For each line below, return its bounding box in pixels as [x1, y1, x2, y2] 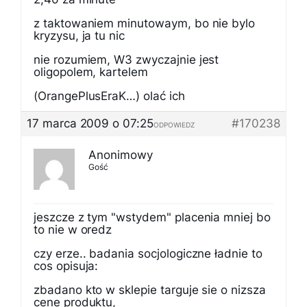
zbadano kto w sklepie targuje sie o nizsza [34, 283, 266, 297]
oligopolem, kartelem [34, 65, 148, 79]
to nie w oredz [34, 223, 112, 236]
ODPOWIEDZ [153, 121, 195, 129]
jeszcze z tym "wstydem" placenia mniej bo [34, 210, 271, 224]
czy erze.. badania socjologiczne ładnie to [34, 247, 262, 260]
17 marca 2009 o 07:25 [27, 116, 153, 130]
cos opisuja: [34, 259, 99, 273]
